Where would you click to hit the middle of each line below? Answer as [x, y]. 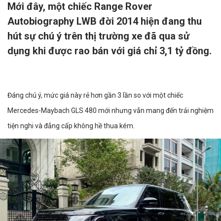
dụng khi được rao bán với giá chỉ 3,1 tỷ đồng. [110, 51]
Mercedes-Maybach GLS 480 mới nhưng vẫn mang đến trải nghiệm [110, 110]
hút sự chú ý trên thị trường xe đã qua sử [98, 36]
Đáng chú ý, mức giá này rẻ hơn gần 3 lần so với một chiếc [95, 95]
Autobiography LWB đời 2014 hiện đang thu [105, 21]
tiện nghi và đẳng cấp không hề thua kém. [71, 126]
